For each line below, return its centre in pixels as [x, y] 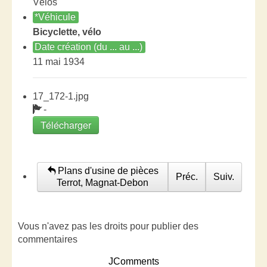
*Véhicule [55, 17]
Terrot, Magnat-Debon [103, 183]
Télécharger [66, 125]
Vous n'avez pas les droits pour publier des [108, 226]
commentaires [48, 239]
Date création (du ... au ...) [89, 47]
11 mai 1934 [59, 62]
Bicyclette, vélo [67, 32]
